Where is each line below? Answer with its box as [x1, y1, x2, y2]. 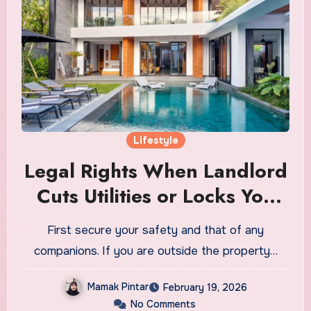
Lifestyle [133, 133, 178, 146]
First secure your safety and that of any [47, 222, 264, 237]
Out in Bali [107, 206, 204, 235]
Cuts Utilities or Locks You [36, 181, 275, 210]
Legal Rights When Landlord [24, 156, 287, 185]
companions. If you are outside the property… [33, 243, 278, 258]
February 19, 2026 [163, 280, 247, 294]
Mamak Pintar [87, 280, 149, 293]
